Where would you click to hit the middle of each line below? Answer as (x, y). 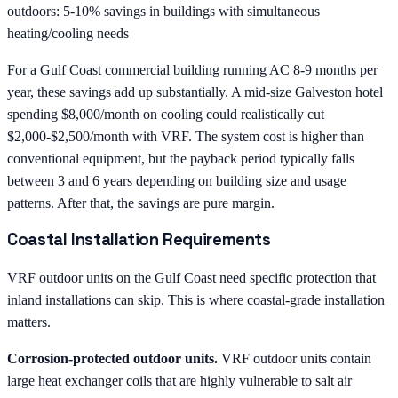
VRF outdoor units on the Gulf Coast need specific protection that (191, 277)
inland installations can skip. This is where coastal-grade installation (196, 299)
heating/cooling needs (68, 33)
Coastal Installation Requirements (139, 240)
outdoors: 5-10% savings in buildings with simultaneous (163, 11)
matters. (29, 322)
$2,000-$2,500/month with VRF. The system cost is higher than (186, 136)
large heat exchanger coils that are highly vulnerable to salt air (179, 380)
